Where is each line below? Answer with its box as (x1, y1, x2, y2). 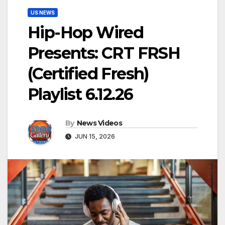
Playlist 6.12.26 (28, 84, 133, 104)
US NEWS (31, 10, 55, 16)
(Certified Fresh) (28, 64, 149, 84)
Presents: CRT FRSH (28, 43, 180, 63)
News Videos (76, 119, 122, 128)
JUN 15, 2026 (73, 133, 115, 141)
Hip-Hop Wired (28, 23, 144, 43)
